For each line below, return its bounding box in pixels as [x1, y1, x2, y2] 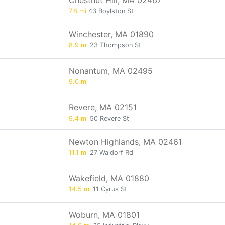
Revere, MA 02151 [69, 102, 137, 113]
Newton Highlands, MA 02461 [69, 137, 182, 147]
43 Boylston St [86, 7, 134, 15]
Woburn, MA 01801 [69, 210, 140, 220]
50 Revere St [88, 115, 129, 122]
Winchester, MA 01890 [69, 29, 154, 39]
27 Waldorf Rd [88, 149, 133, 156]
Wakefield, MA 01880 [69, 173, 149, 183]
